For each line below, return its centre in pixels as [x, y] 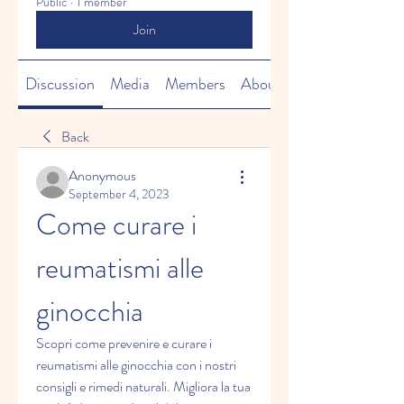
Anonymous [102, 175]
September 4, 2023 [119, 194]
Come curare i [116, 225]
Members [195, 84]
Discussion [60, 84]
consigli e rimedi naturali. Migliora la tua [143, 386]
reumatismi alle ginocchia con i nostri [136, 365]
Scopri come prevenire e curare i [124, 343]
